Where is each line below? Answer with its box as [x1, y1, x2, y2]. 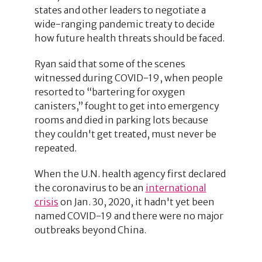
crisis [34, 195, 58, 208]
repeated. [34, 142, 77, 154]
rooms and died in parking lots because [34, 113, 208, 126]
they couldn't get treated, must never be [34, 127, 216, 140]
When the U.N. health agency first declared [34, 167, 226, 180]
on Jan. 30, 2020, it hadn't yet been [58, 195, 215, 208]
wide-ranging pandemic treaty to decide [34, 18, 215, 30]
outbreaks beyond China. [34, 223, 146, 236]
